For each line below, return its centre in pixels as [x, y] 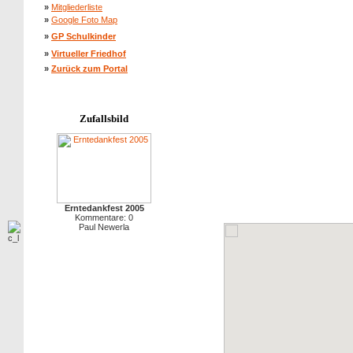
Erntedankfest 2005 [104, 208]
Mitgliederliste [77, 7]
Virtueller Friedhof [89, 54]
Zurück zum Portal [89, 69]
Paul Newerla [104, 227]
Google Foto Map [84, 20]
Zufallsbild [104, 119]
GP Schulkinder [84, 36]
